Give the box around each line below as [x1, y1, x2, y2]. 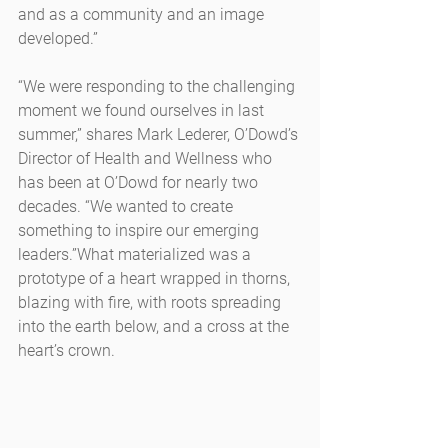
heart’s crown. [18, 341, 115, 361]
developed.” [18, 29, 98, 49]
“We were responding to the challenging [18, 77, 299, 97]
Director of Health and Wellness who [18, 149, 276, 169]
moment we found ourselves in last [18, 101, 268, 121]
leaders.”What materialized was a [18, 245, 255, 265]
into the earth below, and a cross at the [18, 317, 293, 337]
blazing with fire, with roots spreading [18, 293, 285, 313]
